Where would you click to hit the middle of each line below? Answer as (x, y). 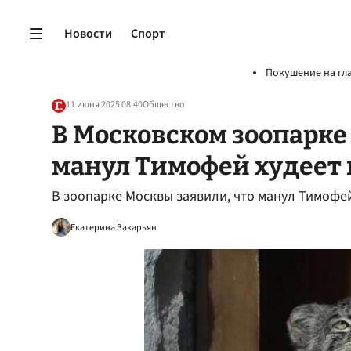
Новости (88, 33)
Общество (164, 105)
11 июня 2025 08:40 (104, 105)
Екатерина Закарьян (114, 227)
